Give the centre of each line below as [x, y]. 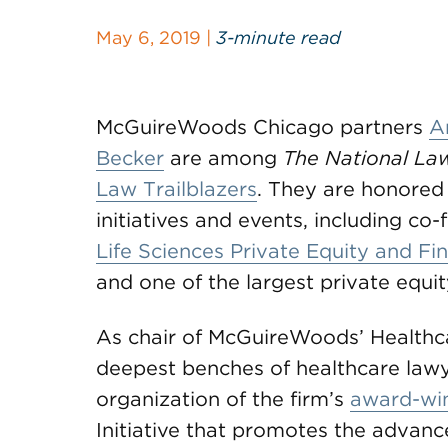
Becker [130, 158]
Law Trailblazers [176, 189]
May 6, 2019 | [156, 37]
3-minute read [278, 37]
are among [223, 158]
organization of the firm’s [223, 399]
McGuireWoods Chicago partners [262, 127]
